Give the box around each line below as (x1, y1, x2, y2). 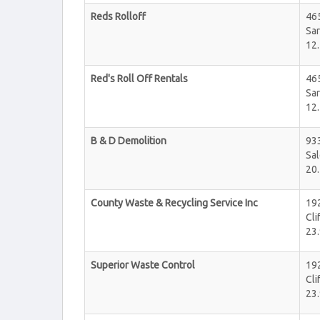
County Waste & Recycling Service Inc (91, 197, 258, 209)
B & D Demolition (91, 135, 166, 146)
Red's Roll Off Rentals (91, 73, 188, 84)
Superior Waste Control (91, 259, 195, 271)
